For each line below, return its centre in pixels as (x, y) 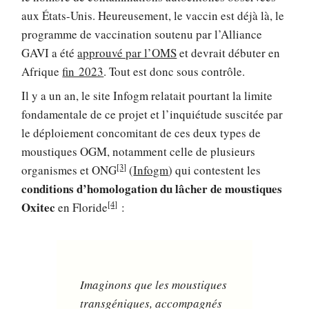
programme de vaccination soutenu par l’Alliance (142, 34)
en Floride (82, 208)
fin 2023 (83, 71)
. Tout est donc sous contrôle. (175, 71)
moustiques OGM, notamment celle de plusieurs (139, 152)
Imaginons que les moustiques (154, 285)
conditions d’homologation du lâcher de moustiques (152, 189)
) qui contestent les (215, 170)
